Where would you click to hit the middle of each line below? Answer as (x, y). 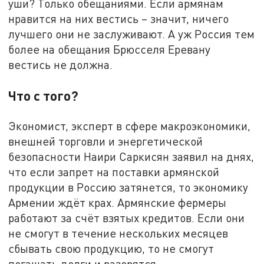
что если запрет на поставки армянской (114, 171)
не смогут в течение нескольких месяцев (118, 233)
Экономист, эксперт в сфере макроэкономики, (130, 126)
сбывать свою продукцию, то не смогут (111, 248)
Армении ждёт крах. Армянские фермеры (118, 202)
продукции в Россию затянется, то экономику (128, 187)
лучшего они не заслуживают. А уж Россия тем (132, 34)
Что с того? (44, 95)
